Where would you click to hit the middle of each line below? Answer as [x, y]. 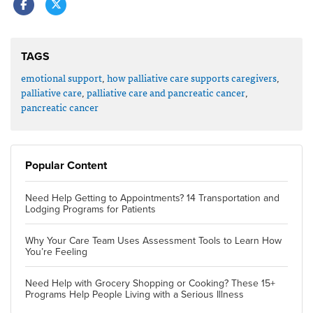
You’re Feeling [56, 252]
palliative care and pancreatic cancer [166, 92]
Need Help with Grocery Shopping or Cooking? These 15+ [150, 283]
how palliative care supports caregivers [192, 77]
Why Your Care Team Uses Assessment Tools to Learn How [153, 240]
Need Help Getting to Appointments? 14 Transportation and [152, 198]
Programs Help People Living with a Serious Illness [134, 294]
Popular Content [66, 165]
